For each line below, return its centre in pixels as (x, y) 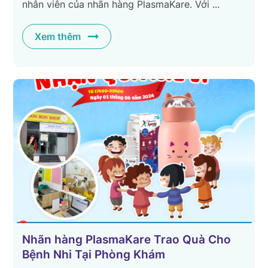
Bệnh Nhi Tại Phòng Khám (94, 255)
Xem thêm (58, 36)
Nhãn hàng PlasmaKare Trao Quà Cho (127, 240)
